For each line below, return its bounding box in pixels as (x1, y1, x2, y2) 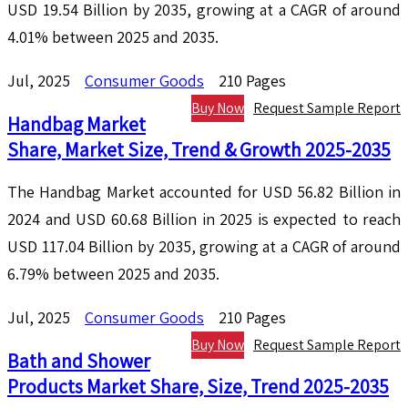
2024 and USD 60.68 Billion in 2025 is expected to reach (7, 209, 401, 230)
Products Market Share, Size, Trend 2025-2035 (7, 373, 389, 400)
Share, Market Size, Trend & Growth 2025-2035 (7, 137, 391, 163)
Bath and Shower (7, 348, 150, 374)
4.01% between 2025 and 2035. (7, 26, 219, 48)
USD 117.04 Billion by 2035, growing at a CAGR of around (7, 236, 401, 258)
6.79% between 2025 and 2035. (7, 263, 219, 285)
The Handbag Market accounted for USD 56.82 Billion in (7, 181, 401, 203)
